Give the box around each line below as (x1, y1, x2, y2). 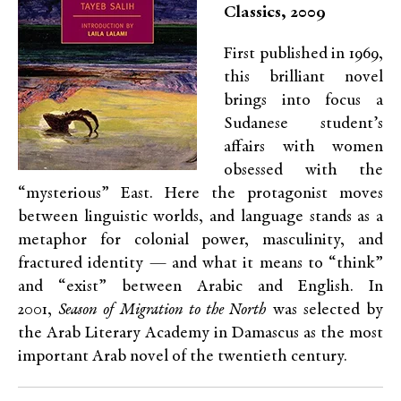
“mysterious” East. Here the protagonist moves (18, 185, 383, 202)
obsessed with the (224, 162, 383, 179)
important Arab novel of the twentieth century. (18, 348, 347, 365)
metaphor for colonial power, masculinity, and (18, 232, 383, 249)
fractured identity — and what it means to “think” (18, 255, 383, 272)
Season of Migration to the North (58, 302, 267, 319)
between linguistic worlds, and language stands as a (18, 209, 383, 226)
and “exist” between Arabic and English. (18, 278, 354, 295)
